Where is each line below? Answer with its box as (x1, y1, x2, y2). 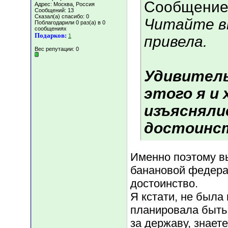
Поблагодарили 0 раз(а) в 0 (35, 19, 105, 25)
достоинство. (130, 177, 198, 190)
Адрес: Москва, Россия (35, 1, 95, 7)
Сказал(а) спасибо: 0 (35, 13, 89, 19)
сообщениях (35, 25, 67, 32)
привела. (144, 33, 207, 50)
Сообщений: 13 (35, 7, 74, 13)
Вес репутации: (35, 46, 76, 52)
